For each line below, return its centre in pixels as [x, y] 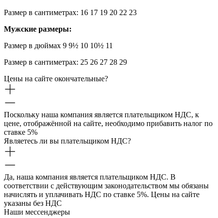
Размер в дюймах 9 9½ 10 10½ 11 [58, 45]
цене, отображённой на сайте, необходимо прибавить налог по [108, 123]
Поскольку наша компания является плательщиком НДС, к [101, 114]
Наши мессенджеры [37, 212]
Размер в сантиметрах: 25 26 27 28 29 [65, 62]
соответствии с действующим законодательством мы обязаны [106, 185]
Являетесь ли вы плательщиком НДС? [67, 141]
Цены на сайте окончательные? [56, 78]
